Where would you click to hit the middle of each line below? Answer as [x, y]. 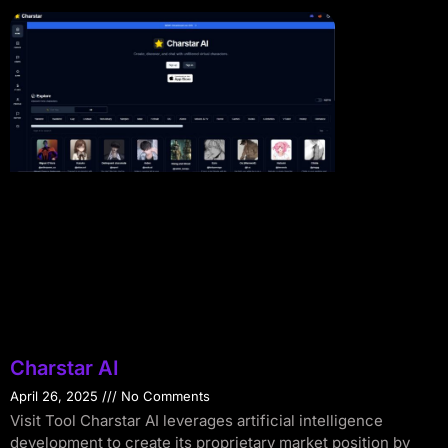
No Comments [163, 396]
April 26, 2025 [56, 396]
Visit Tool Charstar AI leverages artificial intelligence [196, 421]
